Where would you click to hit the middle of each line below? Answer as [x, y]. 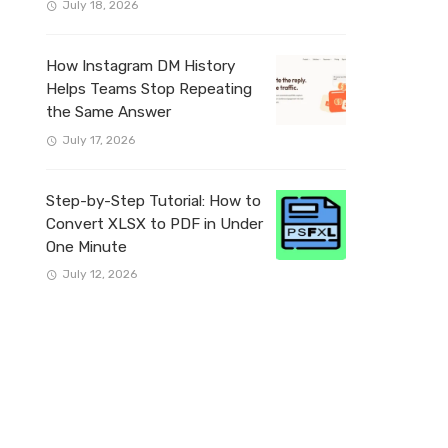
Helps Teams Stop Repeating [149, 89]
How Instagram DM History [140, 66]
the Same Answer [108, 112]
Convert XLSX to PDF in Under [154, 223]
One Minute [86, 246]
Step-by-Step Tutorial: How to [153, 200]
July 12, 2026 [99, 273]
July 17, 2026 [98, 139]
